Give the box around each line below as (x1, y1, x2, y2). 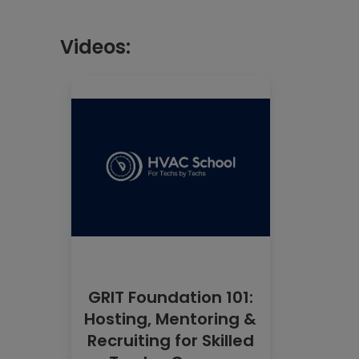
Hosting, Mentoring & (84, 307, 257, 330)
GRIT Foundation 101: (87, 285, 253, 309)
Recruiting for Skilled (87, 329, 254, 352)
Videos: (60, 34, 131, 60)
